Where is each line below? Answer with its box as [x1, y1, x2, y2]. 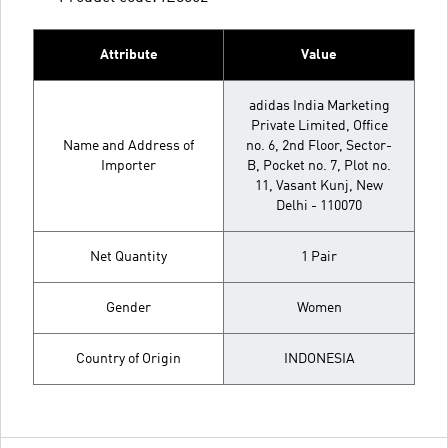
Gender [106, 301, 151, 315]
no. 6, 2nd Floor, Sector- [246, 139, 392, 153]
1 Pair [301, 250, 337, 264]
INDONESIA [283, 352, 355, 366]
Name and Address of [63, 139, 194, 153]
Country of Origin [76, 352, 181, 366]
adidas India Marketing [248, 99, 390, 113]
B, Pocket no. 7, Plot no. [247, 159, 391, 173]
